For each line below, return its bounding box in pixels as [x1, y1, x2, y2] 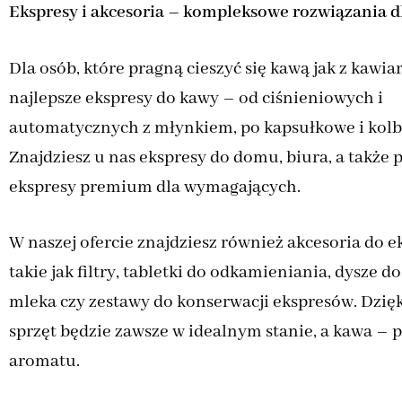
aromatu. [9, 350, 80, 373]
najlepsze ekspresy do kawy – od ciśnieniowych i [9, 86, 383, 109]
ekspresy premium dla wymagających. [9, 175, 301, 198]
